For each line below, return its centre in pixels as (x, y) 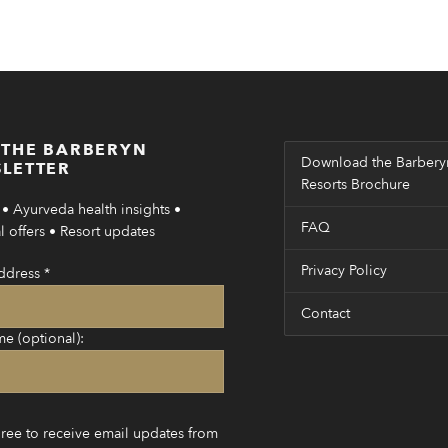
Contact (325, 313)
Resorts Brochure (355, 184)
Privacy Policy (344, 270)
